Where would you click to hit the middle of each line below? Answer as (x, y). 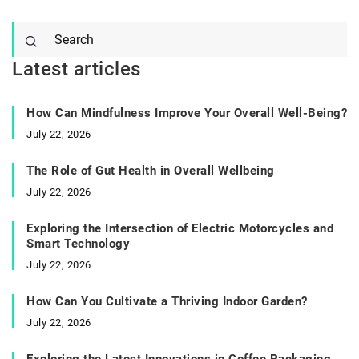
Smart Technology (78, 243)
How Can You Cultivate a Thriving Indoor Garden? (167, 301)
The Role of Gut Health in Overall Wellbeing (151, 170)
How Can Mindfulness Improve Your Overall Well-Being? (187, 113)
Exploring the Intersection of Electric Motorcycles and (180, 228)
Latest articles (77, 69)
